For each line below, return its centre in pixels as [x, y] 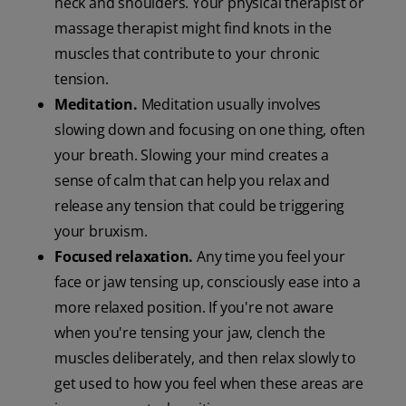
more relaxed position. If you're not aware [194, 308]
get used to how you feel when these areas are [209, 384]
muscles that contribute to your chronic [188, 54]
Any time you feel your [269, 257]
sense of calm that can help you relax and [192, 181]
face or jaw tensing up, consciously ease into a [208, 282]
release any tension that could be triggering [200, 206]
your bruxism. [101, 232]
